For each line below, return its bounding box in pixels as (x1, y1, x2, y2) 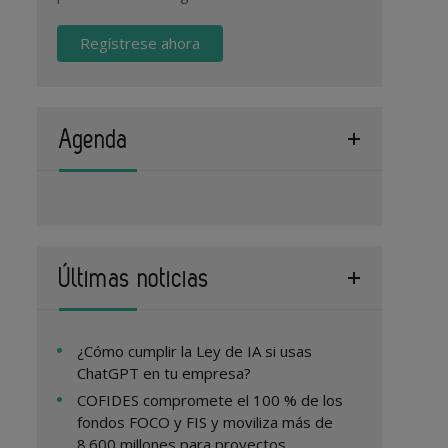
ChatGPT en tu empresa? (77, 363, 252, 383)
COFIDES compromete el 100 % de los (77, 390, 344, 410)
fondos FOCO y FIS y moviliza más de (77, 412, 334, 432)
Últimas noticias (59, 262, 210, 293)
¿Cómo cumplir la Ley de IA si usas (77, 341, 313, 361)
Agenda (59, 123, 129, 154)
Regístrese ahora (80, 33, 201, 53)
